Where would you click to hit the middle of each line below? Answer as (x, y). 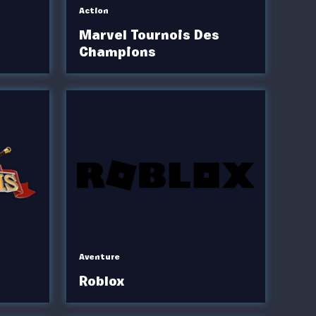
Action (93, 10)
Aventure (99, 256)
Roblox (102, 281)
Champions (117, 52)
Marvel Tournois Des (149, 35)
